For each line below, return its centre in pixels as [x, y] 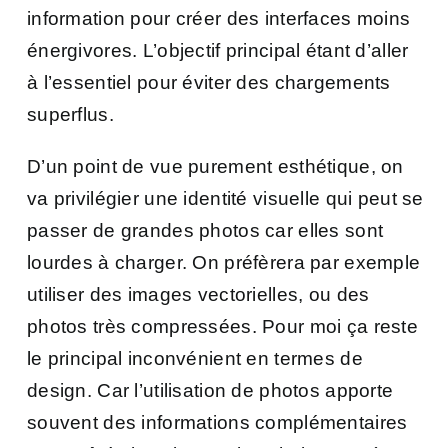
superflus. [70, 114]
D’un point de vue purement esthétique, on [215, 166]
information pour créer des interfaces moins [219, 18]
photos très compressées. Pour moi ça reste [222, 326]
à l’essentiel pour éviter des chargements [209, 82]
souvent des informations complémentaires [217, 422]
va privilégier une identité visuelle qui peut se [225, 198]
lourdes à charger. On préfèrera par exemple [224, 262]
